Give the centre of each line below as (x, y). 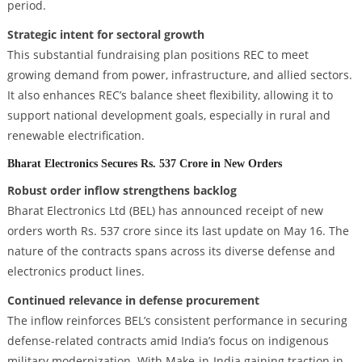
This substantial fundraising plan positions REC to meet (158, 55)
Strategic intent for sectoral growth (105, 35)
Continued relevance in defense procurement (133, 300)
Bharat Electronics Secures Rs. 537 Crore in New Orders (144, 163)
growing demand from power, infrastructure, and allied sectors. (179, 75)
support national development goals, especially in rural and (168, 116)
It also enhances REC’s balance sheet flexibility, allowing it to (170, 95)
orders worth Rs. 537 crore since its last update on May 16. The (178, 230)
